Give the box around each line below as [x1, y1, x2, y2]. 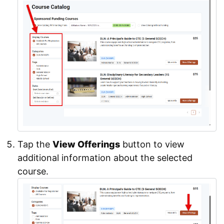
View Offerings [52, 138, 120, 149]
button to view [120, 138, 184, 149]
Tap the [17, 138, 52, 149]
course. [17, 165, 48, 176]
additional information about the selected [17, 152, 192, 163]
